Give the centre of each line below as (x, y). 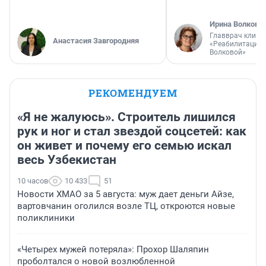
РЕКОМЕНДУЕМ (133, 93)
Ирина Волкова (236, 24)
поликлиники (46, 218)
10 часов (33, 180)
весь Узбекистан (67, 159)
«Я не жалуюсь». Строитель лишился (126, 117)
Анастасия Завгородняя (96, 40)
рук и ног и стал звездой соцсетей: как (132, 131)
